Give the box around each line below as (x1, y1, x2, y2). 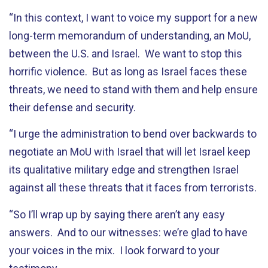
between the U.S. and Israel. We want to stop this (9, 47, 242, 60)
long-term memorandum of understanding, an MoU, (9, 29, 251, 42)
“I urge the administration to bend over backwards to (9, 127, 257, 140)
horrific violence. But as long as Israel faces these (9, 65, 247, 78)
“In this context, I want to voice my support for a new (9, 11, 258, 24)
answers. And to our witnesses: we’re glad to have (9, 226, 248, 239)
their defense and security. (9, 100, 138, 114)
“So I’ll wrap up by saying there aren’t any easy (9, 208, 225, 221)
